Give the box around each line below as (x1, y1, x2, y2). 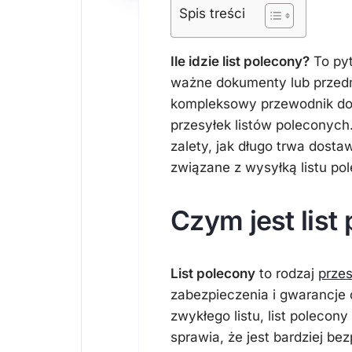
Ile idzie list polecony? (170, 53, 310, 69)
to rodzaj (255, 266, 318, 281)
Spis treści (179, 5, 245, 22)
